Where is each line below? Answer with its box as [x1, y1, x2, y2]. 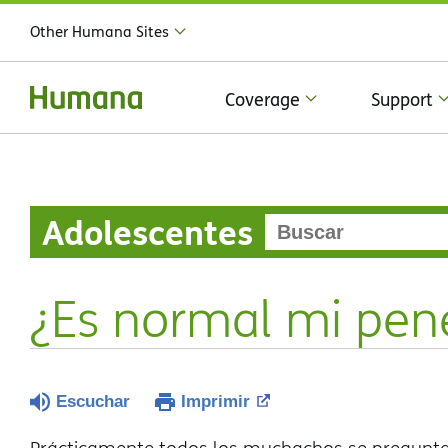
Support [371, 86, 433, 112]
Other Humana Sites [30, 21, 169, 42]
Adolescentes [42, 207, 253, 256]
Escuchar [56, 392, 130, 411]
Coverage [225, 86, 300, 112]
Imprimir [181, 392, 250, 411]
